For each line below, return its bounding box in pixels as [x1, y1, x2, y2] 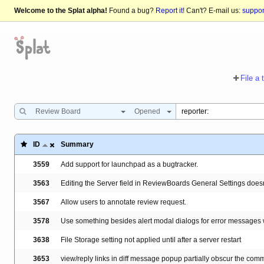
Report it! [156, 6, 184, 15]
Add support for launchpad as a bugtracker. [61, 160, 198, 169]
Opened [134, 107, 160, 116]
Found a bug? [107, 6, 156, 15]
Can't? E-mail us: [184, 6, 242, 15]
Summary [61, 140, 94, 149]
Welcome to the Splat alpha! [14, 6, 107, 15]
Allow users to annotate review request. [61, 198, 186, 207]
